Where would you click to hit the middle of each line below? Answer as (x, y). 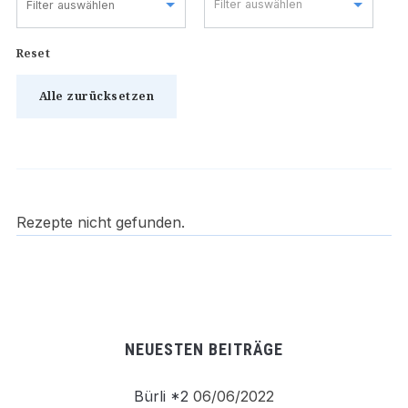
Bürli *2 (161, 396)
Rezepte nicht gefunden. (100, 222)
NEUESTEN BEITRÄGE (204, 349)
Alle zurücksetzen (97, 96)
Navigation (76, 320)
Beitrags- (69, 287)
